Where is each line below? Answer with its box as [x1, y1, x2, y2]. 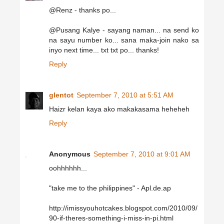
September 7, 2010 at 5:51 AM [76, 91, 173, 99]
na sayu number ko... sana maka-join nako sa [49, 36, 199, 44]
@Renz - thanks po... [49, 6, 116, 14]
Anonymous [49, 150, 90, 158]
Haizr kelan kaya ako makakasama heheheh [49, 105, 189, 113]
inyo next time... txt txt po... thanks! [49, 46, 159, 54]
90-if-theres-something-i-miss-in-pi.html [49, 214, 173, 222]
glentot [49, 91, 73, 99]
